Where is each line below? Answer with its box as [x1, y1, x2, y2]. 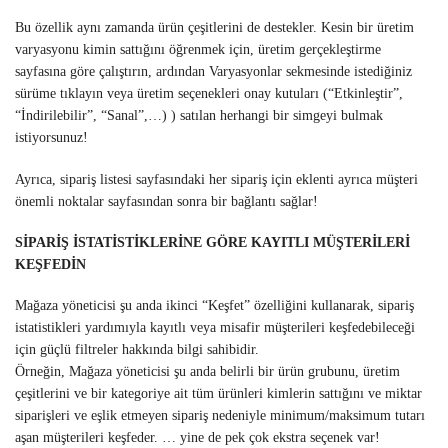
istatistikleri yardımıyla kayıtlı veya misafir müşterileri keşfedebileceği [15, 320, 415, 336]
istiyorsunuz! [15, 130, 88, 146]
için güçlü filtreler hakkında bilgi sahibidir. [15, 342, 259, 358]
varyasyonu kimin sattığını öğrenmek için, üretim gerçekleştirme [15, 42, 381, 58]
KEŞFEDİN [15, 256, 86, 272]
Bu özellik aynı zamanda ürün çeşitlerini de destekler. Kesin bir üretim [15, 20, 414, 36]
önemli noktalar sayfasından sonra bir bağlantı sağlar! [15, 193, 318, 209]
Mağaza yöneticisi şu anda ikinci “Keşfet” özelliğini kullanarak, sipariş [15, 298, 414, 314]
